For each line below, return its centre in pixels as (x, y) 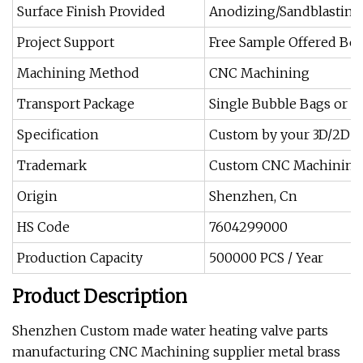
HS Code (43, 227)
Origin (37, 196)
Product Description (100, 297)
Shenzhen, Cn (253, 196)
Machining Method (78, 73)
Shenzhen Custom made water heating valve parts (170, 331)
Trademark (52, 165)
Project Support (66, 42)
